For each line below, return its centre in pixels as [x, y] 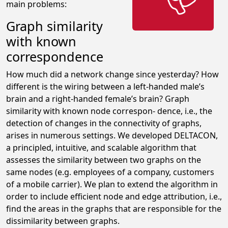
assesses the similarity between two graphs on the [104, 160]
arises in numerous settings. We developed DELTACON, [112, 135]
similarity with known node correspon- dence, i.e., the [109, 111]
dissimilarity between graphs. [63, 221]
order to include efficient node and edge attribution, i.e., [114, 196]
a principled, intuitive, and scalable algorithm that [101, 148]
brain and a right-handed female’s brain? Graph [98, 99]
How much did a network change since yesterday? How [112, 74]
